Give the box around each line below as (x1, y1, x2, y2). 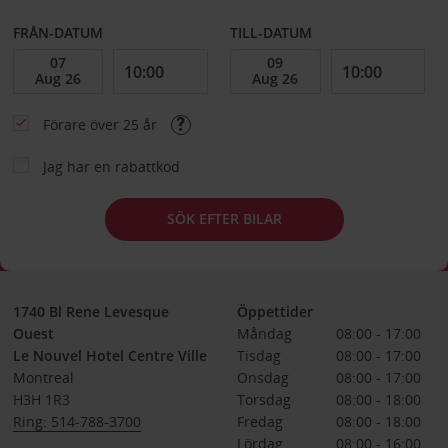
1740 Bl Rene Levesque (12, 301, 169, 321)
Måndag (236, 323, 292, 343)
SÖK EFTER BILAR (166, 209, 282, 228)
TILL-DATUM (230, 22, 313, 42)
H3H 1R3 (12, 389, 70, 409)
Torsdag (236, 389, 291, 409)
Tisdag (236, 345, 281, 365)
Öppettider (236, 301, 313, 321)
